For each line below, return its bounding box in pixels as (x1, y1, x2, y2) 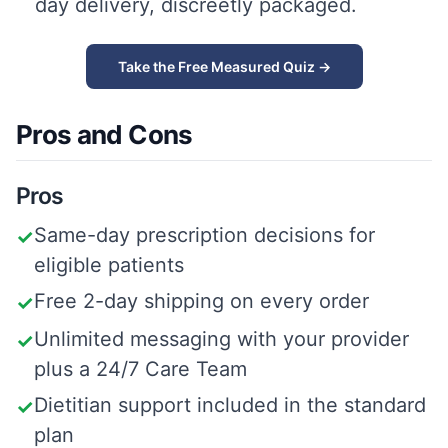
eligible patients (34, 253, 184, 277)
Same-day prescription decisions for (34, 223, 375, 247)
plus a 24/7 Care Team (34, 357, 247, 381)
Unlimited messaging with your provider (34, 327, 409, 351)
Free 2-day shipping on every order (34, 289, 369, 313)
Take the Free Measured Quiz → (117, 58, 331, 75)
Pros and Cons (16, 119, 193, 150)
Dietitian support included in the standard (34, 393, 426, 417)
